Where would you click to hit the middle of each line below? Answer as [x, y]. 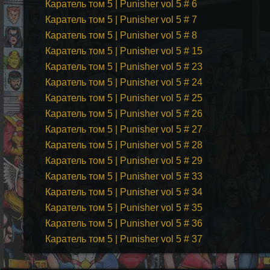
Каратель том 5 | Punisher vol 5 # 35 [124, 208]
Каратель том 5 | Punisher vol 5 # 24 [124, 82]
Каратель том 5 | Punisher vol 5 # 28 [124, 145]
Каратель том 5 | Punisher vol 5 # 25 [124, 98]
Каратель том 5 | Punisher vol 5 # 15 [124, 51]
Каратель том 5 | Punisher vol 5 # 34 [124, 192]
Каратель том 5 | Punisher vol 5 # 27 [124, 129]
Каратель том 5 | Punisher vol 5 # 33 [124, 176]
